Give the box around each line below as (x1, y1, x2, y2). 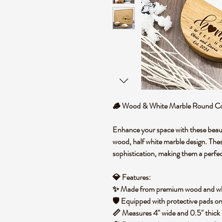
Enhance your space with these (112, 124, 208, 135)
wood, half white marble (112, 136, 184, 147)
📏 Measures (112, 207, 153, 219)
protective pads (166, 195, 213, 207)
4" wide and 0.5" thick (153, 207, 220, 219)
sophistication (112, 148, 155, 159)
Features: (122, 171, 151, 183)
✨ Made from (112, 183, 156, 195)
